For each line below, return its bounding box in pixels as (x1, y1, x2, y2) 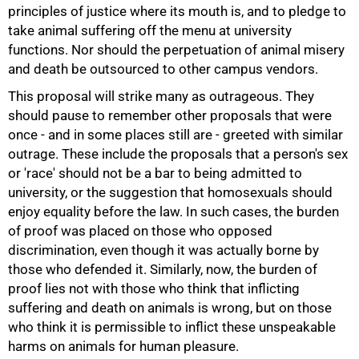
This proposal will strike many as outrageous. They (8, 87, 314, 104)
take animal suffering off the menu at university (8, 22, 292, 38)
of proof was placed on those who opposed (8, 222, 272, 239)
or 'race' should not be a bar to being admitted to (8, 164, 302, 181)
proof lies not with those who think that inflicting (8, 280, 300, 296)
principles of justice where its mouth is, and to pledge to (8, 2, 346, 19)
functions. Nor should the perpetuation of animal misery (8, 41, 345, 58)
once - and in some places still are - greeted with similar (8, 126, 343, 143)
